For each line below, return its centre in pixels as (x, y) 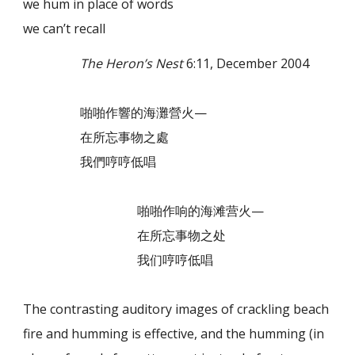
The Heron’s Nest (132, 63)
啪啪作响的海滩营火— (144, 210)
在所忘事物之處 (96, 137)
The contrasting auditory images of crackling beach (176, 309)
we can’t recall (65, 28)
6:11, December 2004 (246, 63)
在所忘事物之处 (125, 235)
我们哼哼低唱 (118, 260)
